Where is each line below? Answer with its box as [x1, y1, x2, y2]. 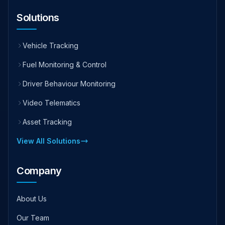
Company [17, 164, 62, 177]
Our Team [17, 213, 49, 222]
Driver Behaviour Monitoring [23, 79, 116, 88]
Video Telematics [23, 98, 80, 107]
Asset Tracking [23, 117, 72, 126]
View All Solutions [17, 136, 80, 145]
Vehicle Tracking [23, 41, 78, 50]
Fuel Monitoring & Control [23, 60, 106, 69]
